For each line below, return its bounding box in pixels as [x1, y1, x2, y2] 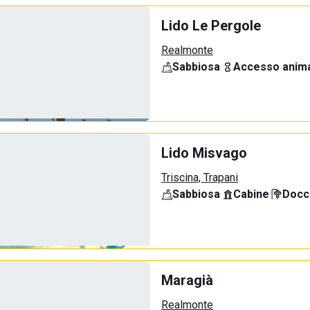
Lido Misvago [161, 145, 247, 161]
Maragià [161, 272, 213, 289]
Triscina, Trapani [161, 171, 238, 184]
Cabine [233, 188, 269, 201]
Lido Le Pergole [161, 17, 261, 34]
